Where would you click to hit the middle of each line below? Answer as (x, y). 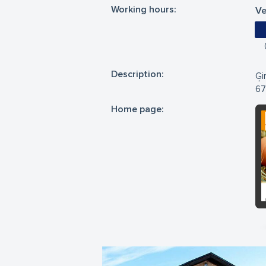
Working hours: (144, 9)
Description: (137, 74)
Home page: (137, 109)
